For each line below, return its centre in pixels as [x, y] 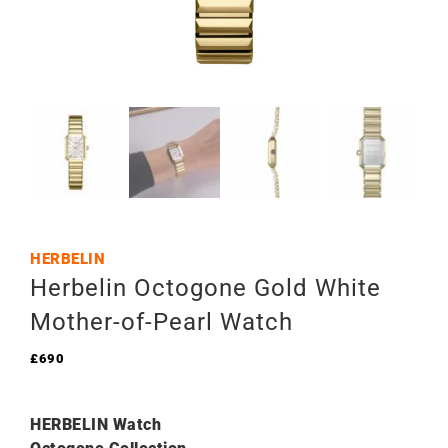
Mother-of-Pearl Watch [161, 322]
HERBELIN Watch [95, 424]
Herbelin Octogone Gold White [205, 288]
